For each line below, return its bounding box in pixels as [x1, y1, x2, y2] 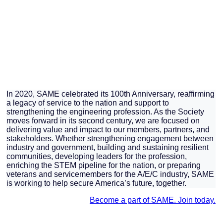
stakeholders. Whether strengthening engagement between [6, 134, 214, 143]
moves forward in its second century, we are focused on [6, 116, 200, 125]
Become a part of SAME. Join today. [90, 195, 216, 204]
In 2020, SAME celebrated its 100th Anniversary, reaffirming [6, 89, 215, 98]
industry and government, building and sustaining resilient [6, 143, 209, 152]
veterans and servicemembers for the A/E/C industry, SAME [6, 169, 214, 178]
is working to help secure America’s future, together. [6, 178, 186, 187]
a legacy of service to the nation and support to [6, 98, 169, 107]
